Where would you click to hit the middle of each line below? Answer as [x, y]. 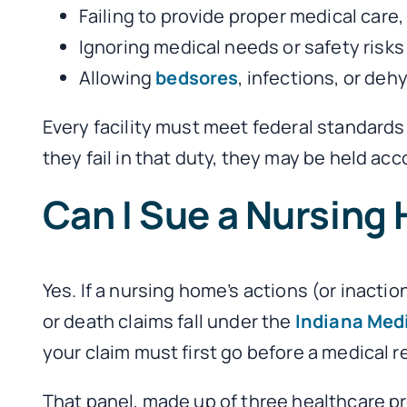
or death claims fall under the [169, 321]
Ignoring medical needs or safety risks [241, 46]
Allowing [117, 77]
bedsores [197, 77]
